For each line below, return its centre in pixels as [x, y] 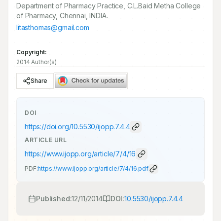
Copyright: [32, 52]
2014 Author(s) [37, 62]
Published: [54, 199]
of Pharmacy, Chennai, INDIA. [62, 16]
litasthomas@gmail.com [53, 27]
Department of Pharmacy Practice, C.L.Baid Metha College [109, 6]
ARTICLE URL [46, 140]
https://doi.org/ [48, 127]
